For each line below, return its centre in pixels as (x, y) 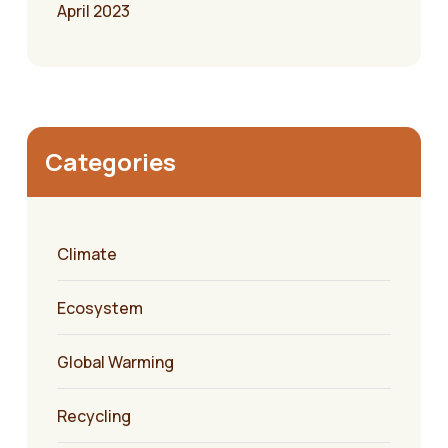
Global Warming (115, 362)
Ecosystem (100, 308)
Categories (110, 162)
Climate (87, 254)
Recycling (94, 416)
